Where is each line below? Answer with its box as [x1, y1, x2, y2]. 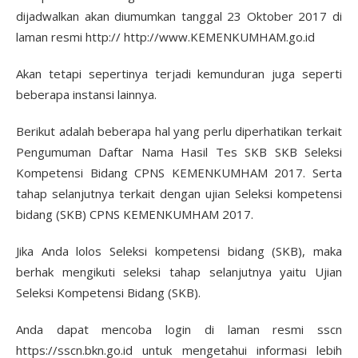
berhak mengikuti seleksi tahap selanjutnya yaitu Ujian [16, 263, 342, 280]
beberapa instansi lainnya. [16, 86, 157, 102]
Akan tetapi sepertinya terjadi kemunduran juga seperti [16, 65, 342, 82]
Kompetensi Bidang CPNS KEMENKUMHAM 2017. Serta [16, 164, 342, 181]
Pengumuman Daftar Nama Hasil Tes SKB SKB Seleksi [16, 143, 342, 160]
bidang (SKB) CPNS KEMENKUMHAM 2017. [16, 205, 253, 222]
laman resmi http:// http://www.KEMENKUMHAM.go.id [16, 28, 315, 45]
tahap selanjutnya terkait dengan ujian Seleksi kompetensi [16, 185, 342, 201]
